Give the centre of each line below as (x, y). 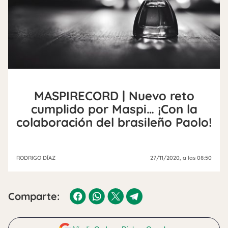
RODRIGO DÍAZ (36, 158)
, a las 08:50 (196, 158)
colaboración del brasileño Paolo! (114, 122)
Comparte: (34, 196)
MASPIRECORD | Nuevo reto (114, 95)
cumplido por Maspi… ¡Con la (114, 109)
